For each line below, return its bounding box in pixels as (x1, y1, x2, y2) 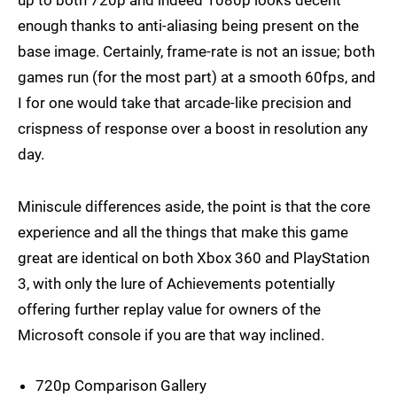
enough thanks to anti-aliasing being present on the (18, 17, 359, 35)
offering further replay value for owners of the (18, 300, 321, 319)
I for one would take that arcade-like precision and (18, 94, 352, 113)
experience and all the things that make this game (18, 223, 348, 242)
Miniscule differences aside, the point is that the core (18, 198, 370, 216)
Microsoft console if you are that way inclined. (18, 326, 324, 345)
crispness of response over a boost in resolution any (18, 120, 368, 138)
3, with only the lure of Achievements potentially (18, 275, 335, 293)
